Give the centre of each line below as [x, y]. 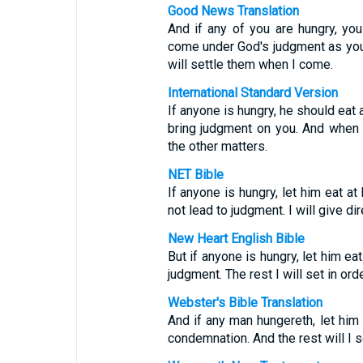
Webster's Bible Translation [245, 303]
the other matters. [217, 146]
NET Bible [195, 175]
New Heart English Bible [236, 239]
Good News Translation [233, 11]
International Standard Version [252, 93]
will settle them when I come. [250, 64]
